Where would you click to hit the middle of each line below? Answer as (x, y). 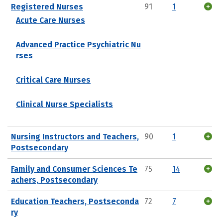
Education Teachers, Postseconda (75, 201)
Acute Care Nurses (51, 20)
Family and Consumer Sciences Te (74, 169)
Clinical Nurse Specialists (64, 104)
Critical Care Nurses (53, 80)
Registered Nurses (47, 6)
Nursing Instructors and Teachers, (75, 136)
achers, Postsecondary (54, 180)
